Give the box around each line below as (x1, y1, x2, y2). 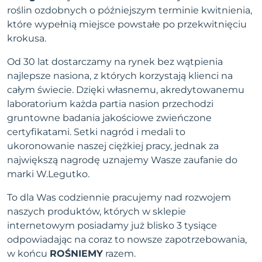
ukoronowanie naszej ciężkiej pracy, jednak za (7, 140, 219, 152)
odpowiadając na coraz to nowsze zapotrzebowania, (7, 234, 247, 246)
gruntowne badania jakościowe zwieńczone (7, 112, 212, 124)
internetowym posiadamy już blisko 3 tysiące (7, 220, 217, 232)
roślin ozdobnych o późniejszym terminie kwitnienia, (7, 5, 252, 16)
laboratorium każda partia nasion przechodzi (7, 98, 213, 110)
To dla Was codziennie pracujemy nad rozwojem (7, 192, 231, 204)
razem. (103, 248, 136, 260)
